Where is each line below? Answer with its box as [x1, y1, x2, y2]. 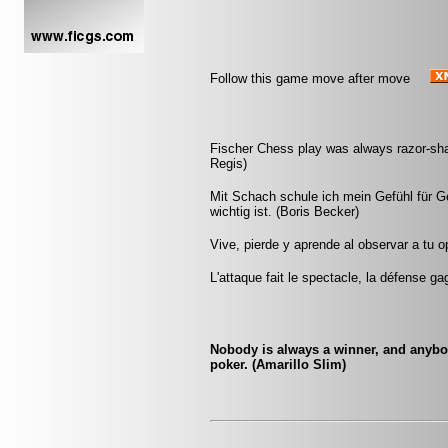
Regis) [210, 156, 247, 171]
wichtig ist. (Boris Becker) [210, 204, 359, 219]
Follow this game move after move [210, 71, 410, 86]
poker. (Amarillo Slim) [210, 357, 346, 373]
